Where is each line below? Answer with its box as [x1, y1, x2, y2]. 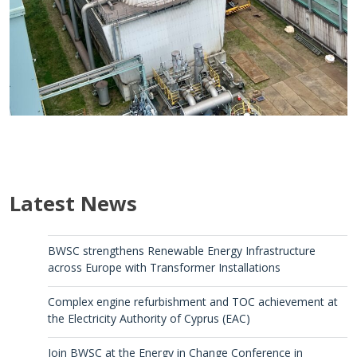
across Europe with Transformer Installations [48, 260, 280, 276]
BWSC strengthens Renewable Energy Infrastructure [48, 243, 316, 259]
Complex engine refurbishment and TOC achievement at [48, 294, 338, 310]
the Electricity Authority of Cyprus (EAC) [48, 311, 250, 327]
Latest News [10, 190, 137, 218]
